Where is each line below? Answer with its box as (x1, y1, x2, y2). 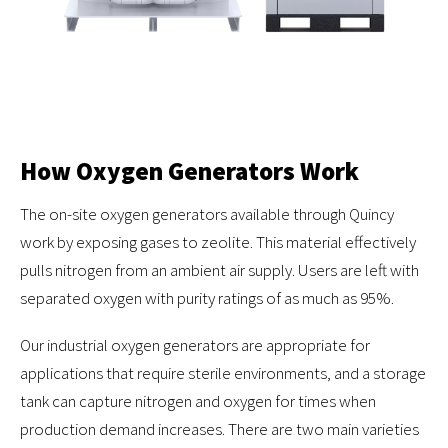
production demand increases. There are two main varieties (20, 418, 419, 441)
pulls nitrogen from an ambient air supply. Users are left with (20, 259, 419, 282)
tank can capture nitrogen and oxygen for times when (20, 390, 376, 413)
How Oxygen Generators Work (20, 155, 359, 188)
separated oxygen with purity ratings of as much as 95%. (20, 287, 394, 310)
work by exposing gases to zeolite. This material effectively (20, 231, 416, 254)
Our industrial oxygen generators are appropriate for (20, 334, 370, 357)
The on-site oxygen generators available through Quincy (20, 203, 394, 226)
